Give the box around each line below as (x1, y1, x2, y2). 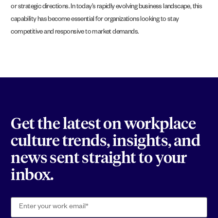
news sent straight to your (11, 150, 187, 166)
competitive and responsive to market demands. (11, 29, 139, 36)
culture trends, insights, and (11, 133, 200, 149)
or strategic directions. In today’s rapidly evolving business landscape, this (11, 3, 202, 11)
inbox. (11, 167, 54, 183)
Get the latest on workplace (11, 116, 196, 132)
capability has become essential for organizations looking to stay (11, 16, 179, 24)
